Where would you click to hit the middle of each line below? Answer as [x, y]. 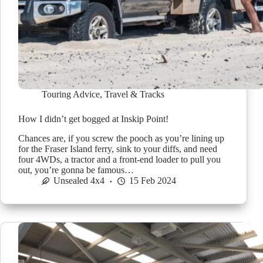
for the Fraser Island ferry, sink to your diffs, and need [118, 149]
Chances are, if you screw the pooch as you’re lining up [121, 139]
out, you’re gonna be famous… [76, 170]
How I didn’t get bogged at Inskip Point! [93, 119]
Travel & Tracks [134, 95]
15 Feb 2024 [153, 181]
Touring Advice [71, 95]
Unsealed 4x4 [79, 181]
